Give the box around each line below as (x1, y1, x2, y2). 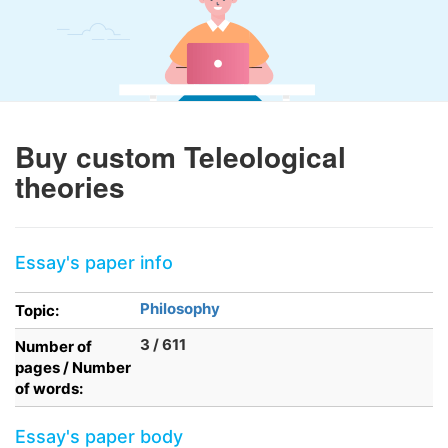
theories (15, 166, 125, 207)
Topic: (15, 301, 59, 320)
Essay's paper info (15, 252, 173, 273)
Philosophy (140, 299, 220, 318)
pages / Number (15, 358, 131, 377)
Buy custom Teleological (15, 136, 346, 177)
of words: (15, 379, 83, 398)
